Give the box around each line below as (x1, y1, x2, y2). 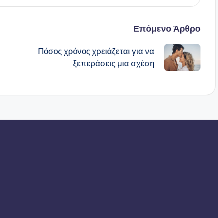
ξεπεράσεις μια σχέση (73, 57, 154, 69)
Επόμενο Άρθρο (133, 22, 200, 34)
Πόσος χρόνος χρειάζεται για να (37, 45, 154, 56)
